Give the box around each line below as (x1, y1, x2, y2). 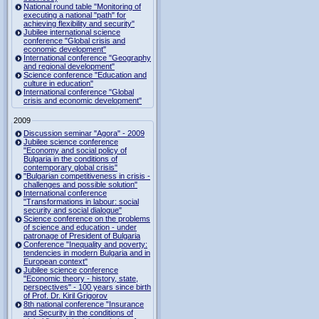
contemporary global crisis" (23, 162, 117, 172)
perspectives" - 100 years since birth (23, 282, 151, 291)
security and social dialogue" (23, 205, 122, 214)
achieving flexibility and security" (23, 19, 135, 28)
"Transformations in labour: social (23, 197, 139, 206)
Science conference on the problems (23, 214, 150, 223)
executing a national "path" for (23, 11, 126, 19)
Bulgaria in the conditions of (23, 154, 117, 163)
